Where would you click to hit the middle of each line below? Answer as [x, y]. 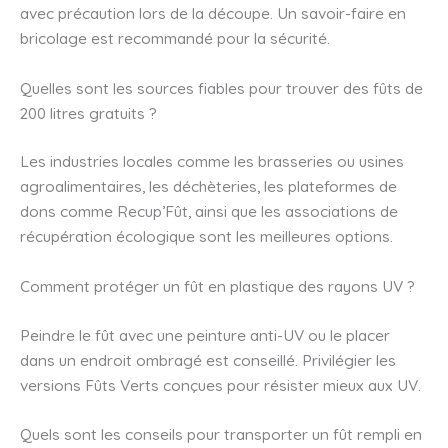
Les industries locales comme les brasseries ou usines [212, 161]
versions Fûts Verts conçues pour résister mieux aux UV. [220, 384]
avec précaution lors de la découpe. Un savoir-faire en [213, 13]
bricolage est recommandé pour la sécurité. [175, 38]
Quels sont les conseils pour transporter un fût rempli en [221, 434]
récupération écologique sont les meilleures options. [206, 236]
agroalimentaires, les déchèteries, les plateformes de [208, 186]
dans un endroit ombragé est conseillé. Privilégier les [208, 359]
